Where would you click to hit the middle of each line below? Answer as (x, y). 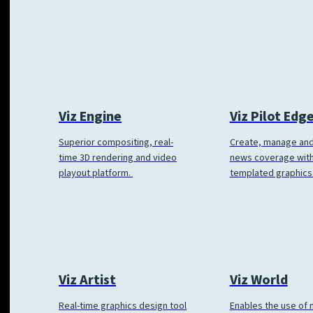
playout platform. (96, 174)
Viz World (259, 281)
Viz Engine (90, 117)
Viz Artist (87, 281)
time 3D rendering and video (118, 158)
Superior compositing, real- (116, 143)
